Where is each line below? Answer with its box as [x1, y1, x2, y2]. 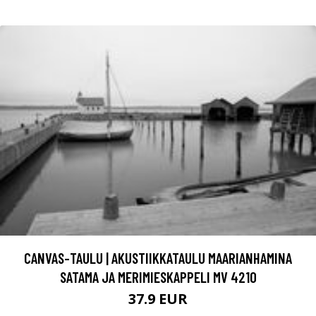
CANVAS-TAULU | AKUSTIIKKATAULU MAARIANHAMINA [24, 249, 292, 267]
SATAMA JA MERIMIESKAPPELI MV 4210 [59, 268, 257, 286]
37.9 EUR [128, 289, 188, 309]
